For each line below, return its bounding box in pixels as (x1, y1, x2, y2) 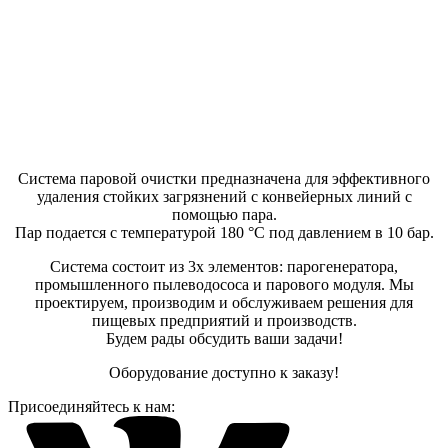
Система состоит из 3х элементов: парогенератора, (50, 257, 398, 275)
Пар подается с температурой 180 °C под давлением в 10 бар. (14, 223, 434, 241)
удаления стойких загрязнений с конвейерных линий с (36, 187, 412, 205)
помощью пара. (171, 205, 277, 223)
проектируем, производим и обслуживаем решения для (35, 293, 413, 311)
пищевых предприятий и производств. (91, 311, 357, 329)
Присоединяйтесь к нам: (8, 397, 175, 415)
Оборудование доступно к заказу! (109, 363, 339, 381)
